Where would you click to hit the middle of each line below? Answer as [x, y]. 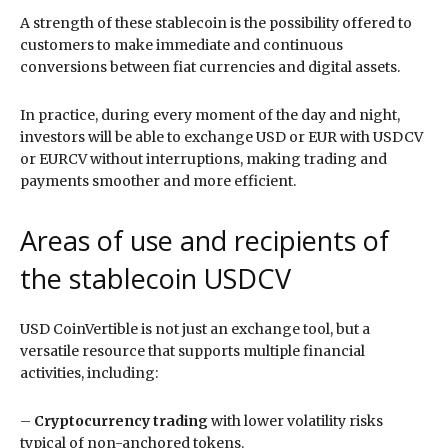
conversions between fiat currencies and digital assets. [211, 66]
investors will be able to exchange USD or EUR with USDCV [221, 136]
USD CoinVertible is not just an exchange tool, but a [195, 328]
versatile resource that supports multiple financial [192, 350]
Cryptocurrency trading [121, 420]
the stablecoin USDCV [155, 278]
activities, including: [89, 372]
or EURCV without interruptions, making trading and [203, 158]
